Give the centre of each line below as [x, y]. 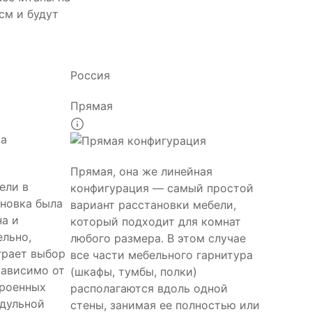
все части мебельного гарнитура [162, 255]
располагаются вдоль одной [149, 288]
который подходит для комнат [156, 221]
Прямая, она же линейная [141, 171]
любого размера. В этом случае [158, 238]
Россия [90, 76]
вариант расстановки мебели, [153, 204]
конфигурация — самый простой [162, 188]
